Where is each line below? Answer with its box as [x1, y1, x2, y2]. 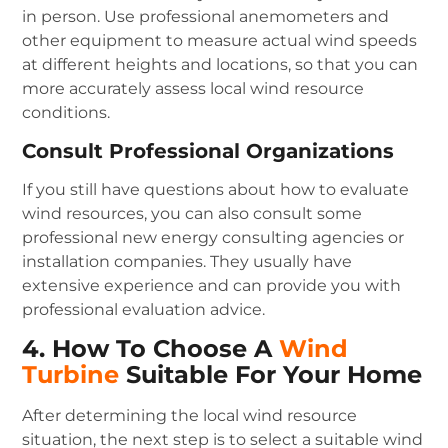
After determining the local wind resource [22, 406, 358, 426]
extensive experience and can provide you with [22, 275, 402, 295]
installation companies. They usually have [22, 251, 353, 271]
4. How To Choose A [22, 334, 280, 364]
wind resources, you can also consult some [22, 203, 363, 223]
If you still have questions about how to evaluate [22, 179, 410, 199]
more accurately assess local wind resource [22, 79, 365, 99]
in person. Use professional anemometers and [22, 7, 390, 27]
